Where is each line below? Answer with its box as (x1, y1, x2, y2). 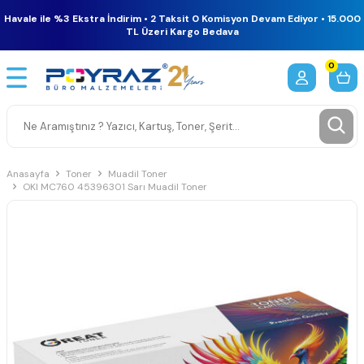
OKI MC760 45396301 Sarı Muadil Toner (23, 180, 207, 193)
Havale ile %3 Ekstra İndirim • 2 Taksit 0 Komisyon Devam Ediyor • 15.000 (3, 12, 361, 25)
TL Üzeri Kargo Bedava (125, 25, 239, 38)
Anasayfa (6, 167, 50, 180)
